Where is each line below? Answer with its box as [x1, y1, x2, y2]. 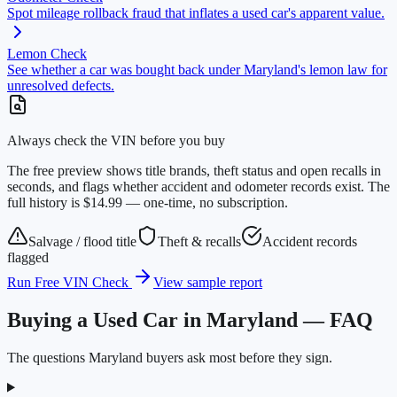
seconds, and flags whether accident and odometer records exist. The [7, 178, 390, 194]
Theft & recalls [158, 233, 241, 249]
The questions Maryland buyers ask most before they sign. [7, 349, 332, 365]
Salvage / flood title [28, 233, 136, 249]
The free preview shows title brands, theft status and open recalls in [7, 162, 381, 178]
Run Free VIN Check [7, 274, 128, 290]
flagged [7, 249, 49, 265]
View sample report [153, 274, 262, 290]
